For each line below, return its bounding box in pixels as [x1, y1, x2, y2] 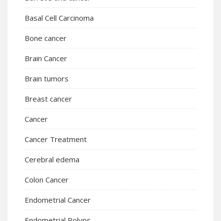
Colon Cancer [25, 174, 69, 184]
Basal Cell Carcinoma [25, 12, 94, 23]
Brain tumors [25, 73, 69, 83]
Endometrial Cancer [25, 194, 91, 205]
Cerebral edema [25, 154, 79, 164]
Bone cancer [25, 33, 67, 43]
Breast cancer [25, 93, 72, 104]
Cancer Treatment [25, 134, 87, 144]
